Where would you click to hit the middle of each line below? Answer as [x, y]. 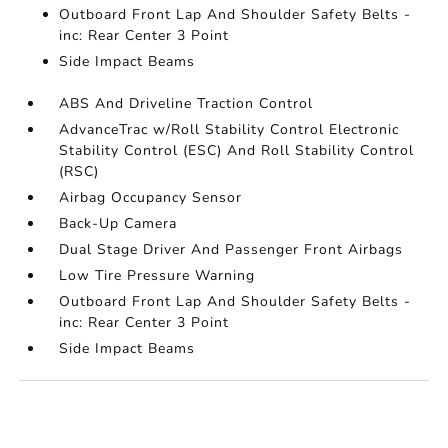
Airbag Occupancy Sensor [151, 197]
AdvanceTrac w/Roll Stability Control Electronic [229, 129]
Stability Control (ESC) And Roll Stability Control [237, 150]
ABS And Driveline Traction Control [186, 103]
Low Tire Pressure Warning [157, 275]
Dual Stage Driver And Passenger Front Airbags [231, 249]
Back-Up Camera [118, 223]
